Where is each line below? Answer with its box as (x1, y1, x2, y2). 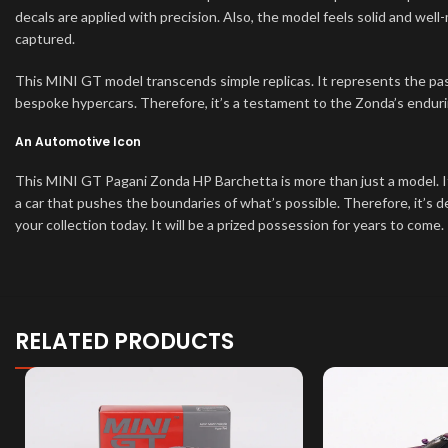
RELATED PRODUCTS (15, 326, 234, 358)
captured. (15, 30, 75, 48)
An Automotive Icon (15, 133, 141, 151)
